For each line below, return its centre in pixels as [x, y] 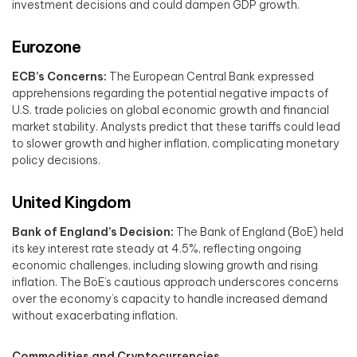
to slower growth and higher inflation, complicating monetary [176, 144]
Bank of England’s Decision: [93, 232]
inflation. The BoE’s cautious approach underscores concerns [175, 282]
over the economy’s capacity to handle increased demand [170, 299]
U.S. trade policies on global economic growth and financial [171, 110]
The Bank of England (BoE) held [259, 232]
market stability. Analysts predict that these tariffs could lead [176, 127]
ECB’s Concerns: [59, 77]
